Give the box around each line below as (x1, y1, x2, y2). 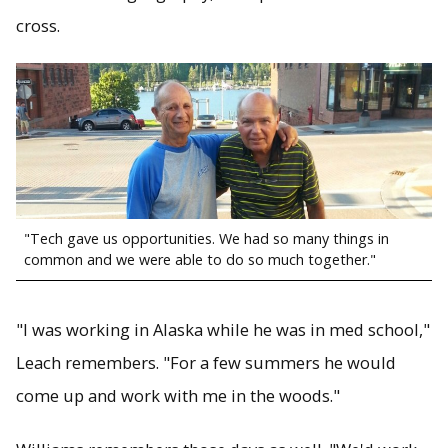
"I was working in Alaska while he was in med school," (16, 318, 430, 342)
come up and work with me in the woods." (16, 384, 340, 408)
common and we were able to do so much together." (24, 249, 376, 269)
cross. (16, 13, 60, 37)
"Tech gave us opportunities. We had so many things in (24, 228, 389, 248)
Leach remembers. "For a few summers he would (16, 351, 396, 375)
